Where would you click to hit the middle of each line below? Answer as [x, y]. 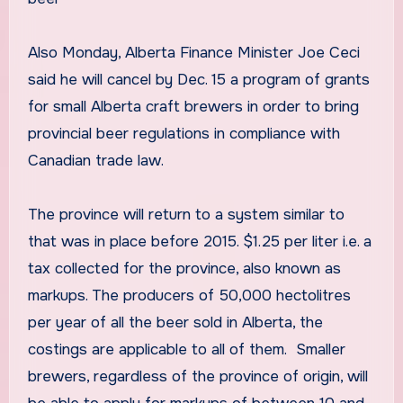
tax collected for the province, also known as [184, 269]
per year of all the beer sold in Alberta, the [175, 323]
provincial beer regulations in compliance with [184, 134]
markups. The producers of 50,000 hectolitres [189, 296]
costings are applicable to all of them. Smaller [186, 350]
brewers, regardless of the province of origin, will [197, 377]
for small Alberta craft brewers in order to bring [193, 107]
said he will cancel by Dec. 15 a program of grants [198, 80]
